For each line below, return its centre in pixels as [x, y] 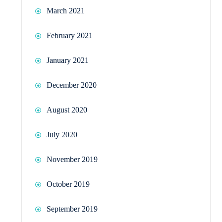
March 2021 [66, 10]
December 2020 [72, 85]
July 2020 [62, 134]
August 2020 [67, 110]
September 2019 [72, 209]
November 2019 [72, 159]
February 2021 [70, 35]
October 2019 [68, 184]
